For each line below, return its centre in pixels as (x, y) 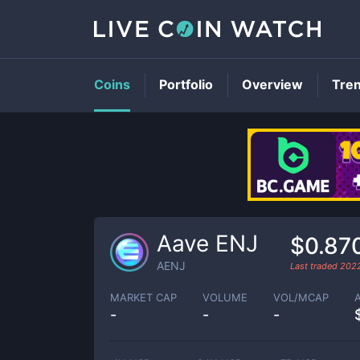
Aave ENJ (207, 243)
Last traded (315, 266)
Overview (272, 84)
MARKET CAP (143, 297)
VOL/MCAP (301, 297)
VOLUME (225, 297)
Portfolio (186, 84)
